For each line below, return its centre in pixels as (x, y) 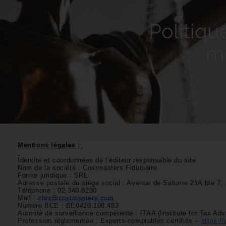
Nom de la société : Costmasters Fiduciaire (88, 168)
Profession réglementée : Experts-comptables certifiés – (109, 221)
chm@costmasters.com (76, 198)
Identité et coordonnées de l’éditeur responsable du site (107, 160)
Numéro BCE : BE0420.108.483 (68, 206)
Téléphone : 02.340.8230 (57, 190)
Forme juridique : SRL (53, 175)
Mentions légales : (50, 145)
